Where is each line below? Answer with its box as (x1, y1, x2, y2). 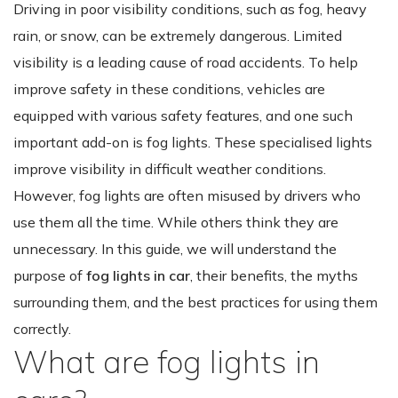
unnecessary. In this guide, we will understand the (13, 239, 337, 258)
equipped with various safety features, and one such (13, 106, 353, 124)
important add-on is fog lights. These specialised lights (13, 132, 372, 151)
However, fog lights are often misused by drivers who (13, 186, 361, 204)
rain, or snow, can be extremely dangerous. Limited (13, 26, 342, 44)
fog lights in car (86, 266, 190, 284)
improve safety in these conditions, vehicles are (13, 79, 325, 98)
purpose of (13, 266, 86, 284)
